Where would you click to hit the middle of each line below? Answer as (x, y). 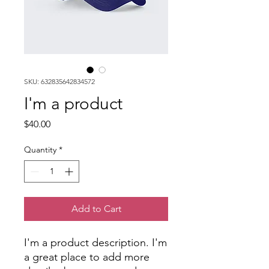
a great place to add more (87, 257)
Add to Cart (96, 209)
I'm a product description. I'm (95, 243)
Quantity (40, 150)
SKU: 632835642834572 (59, 81)
